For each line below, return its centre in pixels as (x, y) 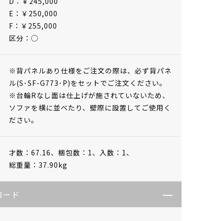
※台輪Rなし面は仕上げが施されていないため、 (89, 95)
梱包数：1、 (79, 152)
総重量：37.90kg (38, 165)
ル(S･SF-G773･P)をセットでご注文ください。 (88, 83)
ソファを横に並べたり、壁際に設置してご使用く (90, 107)
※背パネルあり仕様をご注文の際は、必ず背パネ (90, 70)
